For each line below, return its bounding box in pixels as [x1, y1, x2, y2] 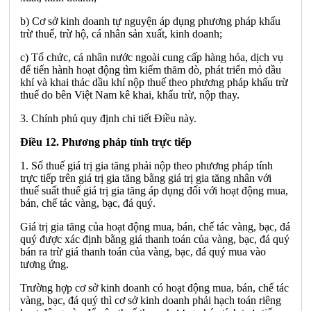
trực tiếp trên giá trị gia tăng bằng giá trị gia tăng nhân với [20, 171, 271, 184]
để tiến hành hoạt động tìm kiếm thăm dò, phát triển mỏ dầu [20, 63, 281, 76]
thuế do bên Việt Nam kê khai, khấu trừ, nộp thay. [20, 88, 239, 101]
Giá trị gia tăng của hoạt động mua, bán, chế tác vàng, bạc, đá [20, 220, 290, 233]
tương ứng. [20, 258, 69, 270]
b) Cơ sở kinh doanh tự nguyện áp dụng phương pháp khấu [20, 15, 280, 27]
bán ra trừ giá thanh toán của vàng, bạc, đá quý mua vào [20, 245, 266, 258]
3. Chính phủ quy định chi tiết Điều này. [20, 112, 196, 124]
